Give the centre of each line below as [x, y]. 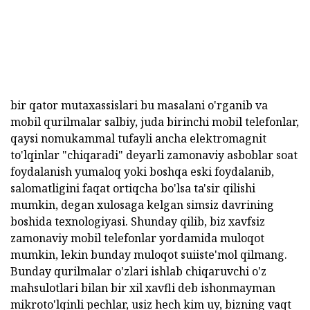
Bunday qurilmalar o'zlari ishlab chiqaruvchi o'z [138, 272]
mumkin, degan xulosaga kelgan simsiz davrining [142, 205]
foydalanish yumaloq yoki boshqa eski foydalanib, [142, 172]
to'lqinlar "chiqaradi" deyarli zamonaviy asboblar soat [154, 155]
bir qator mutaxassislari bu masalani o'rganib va [139, 106]
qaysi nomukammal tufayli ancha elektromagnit [138, 139]
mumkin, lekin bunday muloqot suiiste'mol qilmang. [149, 255]
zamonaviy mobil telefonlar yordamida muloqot [137, 238]
